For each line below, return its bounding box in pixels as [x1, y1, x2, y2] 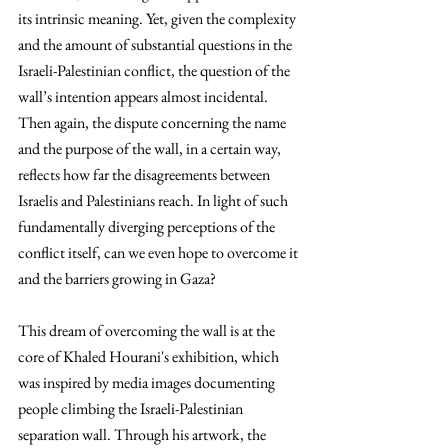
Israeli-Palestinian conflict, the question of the [18, 60, 293, 81]
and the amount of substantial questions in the [18, 34, 295, 55]
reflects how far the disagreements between [18, 164, 273, 185]
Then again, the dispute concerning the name [18, 112, 289, 133]
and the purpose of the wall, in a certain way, [18, 138, 284, 159]
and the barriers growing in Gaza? [18, 268, 216, 289]
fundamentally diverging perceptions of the [18, 216, 278, 237]
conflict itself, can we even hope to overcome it [18, 242, 301, 263]
